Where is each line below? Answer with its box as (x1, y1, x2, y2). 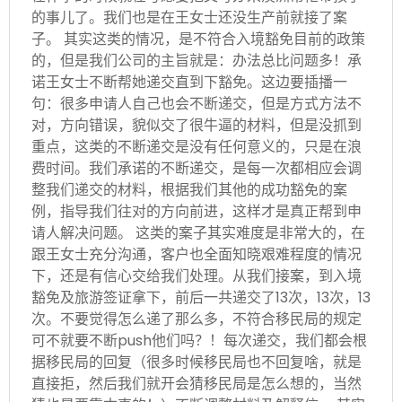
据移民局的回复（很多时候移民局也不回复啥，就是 (31, 351, 362, 372)
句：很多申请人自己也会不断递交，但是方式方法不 (31, 92, 362, 114)
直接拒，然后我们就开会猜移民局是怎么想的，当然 (31, 372, 362, 394)
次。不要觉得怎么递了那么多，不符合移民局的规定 (31, 308, 362, 329)
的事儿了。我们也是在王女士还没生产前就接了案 (31, 6, 347, 28)
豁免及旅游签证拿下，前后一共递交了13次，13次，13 (31, 286, 371, 308)
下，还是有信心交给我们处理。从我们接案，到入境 (31, 265, 362, 286)
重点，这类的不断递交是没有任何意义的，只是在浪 (31, 135, 362, 157)
